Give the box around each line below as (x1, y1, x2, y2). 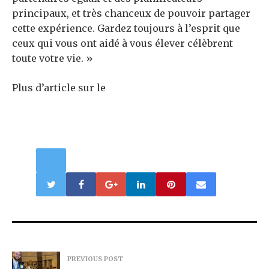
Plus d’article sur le (12, 82, 106, 94)
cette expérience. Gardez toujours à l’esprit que (12, 22, 240, 35)
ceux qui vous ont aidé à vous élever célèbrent (12, 37, 233, 50)
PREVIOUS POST (67, 255, 123, 264)
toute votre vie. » (12, 52, 93, 65)
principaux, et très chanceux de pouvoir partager (12, 7, 250, 20)
